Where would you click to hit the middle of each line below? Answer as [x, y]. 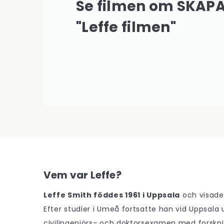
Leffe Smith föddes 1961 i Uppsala [112, 195]
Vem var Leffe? [83, 175]
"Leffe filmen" [126, 27]
